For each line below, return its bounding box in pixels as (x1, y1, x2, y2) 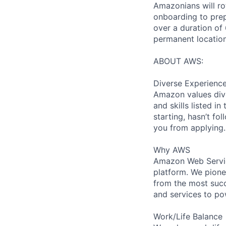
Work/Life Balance (153, 211, 222, 221)
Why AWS (153, 144, 190, 155)
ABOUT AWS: (153, 55, 203, 66)
